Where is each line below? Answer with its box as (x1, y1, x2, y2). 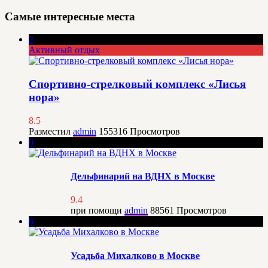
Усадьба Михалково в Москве (71, 250, 200, 261)
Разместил (29, 126, 73, 136)
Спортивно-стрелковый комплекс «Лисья (29, 78, 246, 91)
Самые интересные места (5, 10, 135, 23)
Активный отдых (29, 45, 100, 56)
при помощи (71, 205, 124, 216)
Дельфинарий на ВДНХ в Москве (71, 171, 215, 182)
